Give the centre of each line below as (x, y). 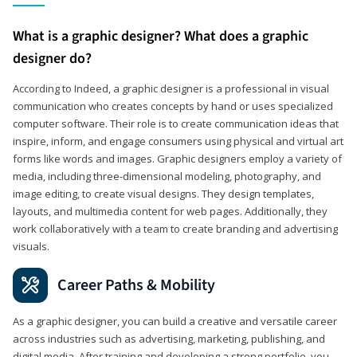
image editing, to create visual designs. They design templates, (163, 193)
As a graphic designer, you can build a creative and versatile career (175, 321)
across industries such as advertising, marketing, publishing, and (169, 338)
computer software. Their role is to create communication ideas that (176, 123)
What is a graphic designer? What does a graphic (161, 36)
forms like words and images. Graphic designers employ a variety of (177, 158)
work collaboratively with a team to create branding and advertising (175, 228)
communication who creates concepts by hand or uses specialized (173, 106)
